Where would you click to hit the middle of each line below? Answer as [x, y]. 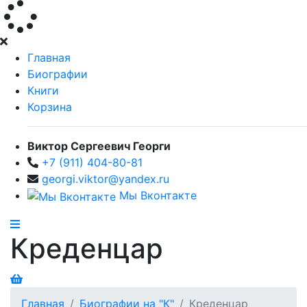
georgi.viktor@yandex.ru [106, 179]
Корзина [50, 107]
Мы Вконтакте [156, 195]
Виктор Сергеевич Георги [99, 146]
